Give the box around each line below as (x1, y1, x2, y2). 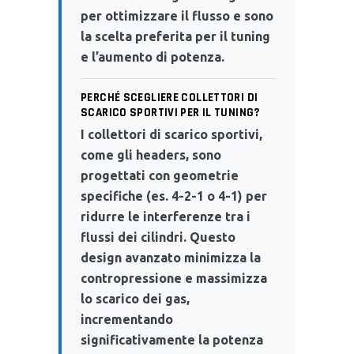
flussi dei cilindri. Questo (81, 229, 235, 244)
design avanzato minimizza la (81, 250, 261, 265)
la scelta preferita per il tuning (81, 28, 270, 43)
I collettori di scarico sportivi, (81, 126, 262, 141)
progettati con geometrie (81, 168, 239, 183)
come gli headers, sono (81, 147, 221, 162)
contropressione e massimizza (81, 270, 267, 285)
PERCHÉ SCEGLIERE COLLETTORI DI (81, 89, 258, 105)
